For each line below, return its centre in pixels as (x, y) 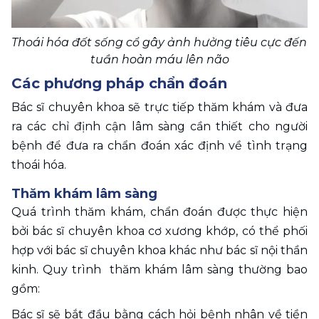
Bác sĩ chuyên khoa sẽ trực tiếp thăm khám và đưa (159, 107)
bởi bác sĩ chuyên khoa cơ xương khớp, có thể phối (159, 231)
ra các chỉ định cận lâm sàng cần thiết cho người (159, 126)
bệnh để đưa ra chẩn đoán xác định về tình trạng (159, 145)
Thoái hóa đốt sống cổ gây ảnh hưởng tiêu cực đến (159, 42)
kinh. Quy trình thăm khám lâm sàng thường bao (159, 269)
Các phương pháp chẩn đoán (119, 83)
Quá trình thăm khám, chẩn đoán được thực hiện (159, 211)
